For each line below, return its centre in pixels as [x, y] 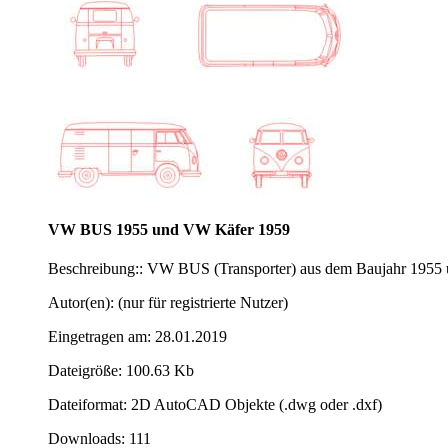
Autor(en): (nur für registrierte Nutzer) [168, 302]
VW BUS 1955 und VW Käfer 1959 [169, 229]
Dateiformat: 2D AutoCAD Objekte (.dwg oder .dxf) [215, 404]
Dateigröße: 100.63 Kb [121, 370]
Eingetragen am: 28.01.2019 [137, 336]
